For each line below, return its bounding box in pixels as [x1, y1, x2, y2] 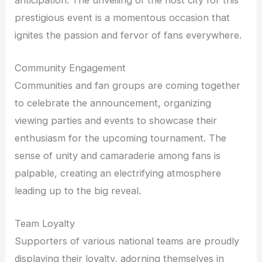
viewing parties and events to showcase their [15, 115, 218, 127]
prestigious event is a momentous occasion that [15, 11, 230, 23]
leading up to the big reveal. [15, 185, 142, 197]
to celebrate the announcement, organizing [15, 97, 212, 109]
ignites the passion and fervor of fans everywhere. [15, 29, 242, 41]
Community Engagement [15, 62, 126, 74]
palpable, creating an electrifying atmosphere [15, 167, 222, 180]
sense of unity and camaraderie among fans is [15, 150, 221, 162]
